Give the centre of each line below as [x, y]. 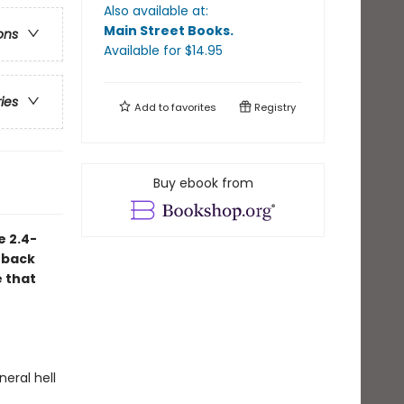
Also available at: [156, 11]
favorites [194, 107]
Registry [274, 107]
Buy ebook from [203, 183]
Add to [151, 107]
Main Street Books [167, 31]
